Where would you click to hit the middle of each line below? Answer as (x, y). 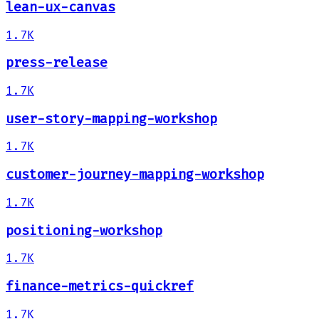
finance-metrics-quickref (100, 287)
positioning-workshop (84, 230)
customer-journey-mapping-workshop (135, 175)
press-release (57, 63)
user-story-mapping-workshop (111, 119)
